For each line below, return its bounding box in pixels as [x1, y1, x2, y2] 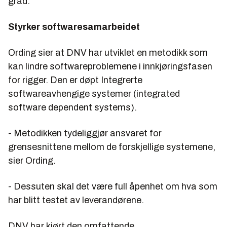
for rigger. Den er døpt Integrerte [8, 75, 142, 86]
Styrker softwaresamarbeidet [8, 22, 140, 32]
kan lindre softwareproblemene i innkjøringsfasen [8, 61, 212, 72]
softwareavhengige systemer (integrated [8, 89, 180, 99]
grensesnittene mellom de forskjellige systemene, [8, 142, 215, 153]
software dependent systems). [8, 102, 137, 113]
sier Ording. [8, 156, 56, 166]
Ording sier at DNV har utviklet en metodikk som [8, 48, 208, 58]
